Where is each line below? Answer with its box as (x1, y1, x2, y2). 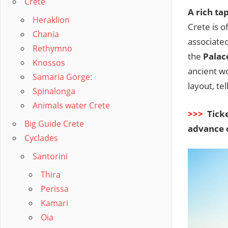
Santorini (33, 151, 68, 162)
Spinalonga (33, 85, 75, 97)
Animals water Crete (33, 100, 110, 111)
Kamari (41, 197, 68, 209)
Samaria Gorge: (33, 71, 92, 82)
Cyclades (24, 132, 58, 144)
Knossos (33, 57, 65, 68)
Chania (33, 28, 59, 40)
